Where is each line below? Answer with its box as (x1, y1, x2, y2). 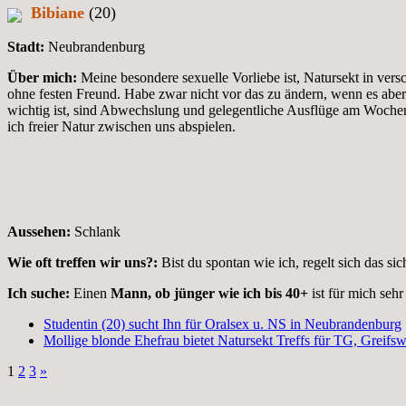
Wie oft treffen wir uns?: (7, 254, 158, 270)
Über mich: (7, 69, 77, 85)
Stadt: (7, 38, 44, 54)
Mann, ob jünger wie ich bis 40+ (111, 285, 308, 301)
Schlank (71, 223, 121, 239)
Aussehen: (7, 223, 71, 239)
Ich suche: (7, 285, 70, 301)
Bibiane (31, 3, 84, 22)
